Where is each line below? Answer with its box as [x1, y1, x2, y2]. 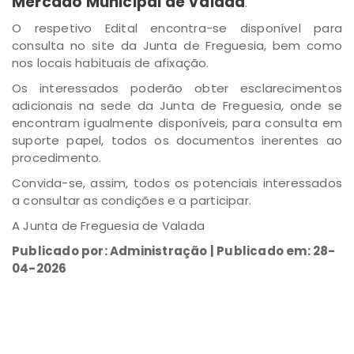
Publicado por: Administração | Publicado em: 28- [12, 243, 336, 260]
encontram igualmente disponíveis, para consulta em [12, 115, 342, 132]
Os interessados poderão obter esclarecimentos [12, 80, 342, 97]
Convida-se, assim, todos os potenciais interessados [12, 175, 342, 192]
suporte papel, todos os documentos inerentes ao [12, 132, 342, 149]
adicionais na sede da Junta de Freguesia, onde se [12, 97, 342, 115]
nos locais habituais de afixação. [12, 55, 209, 72]
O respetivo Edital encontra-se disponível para [12, 20, 342, 37]
